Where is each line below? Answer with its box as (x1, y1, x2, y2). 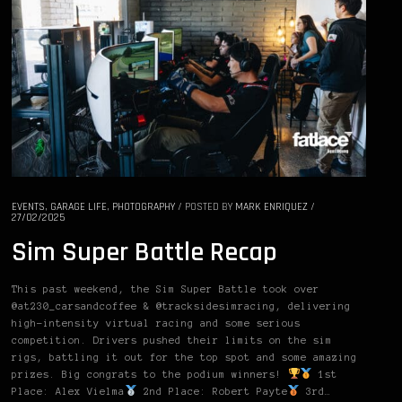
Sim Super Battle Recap (12, 235, 277, 270)
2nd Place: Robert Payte (136, 386, 288, 398)
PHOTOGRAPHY (112, 200, 175, 214)
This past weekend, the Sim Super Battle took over (12, 284, 319, 295)
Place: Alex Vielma (12, 386, 125, 398)
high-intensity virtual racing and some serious (12, 318, 301, 329)
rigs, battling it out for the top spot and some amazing (12, 352, 357, 363)
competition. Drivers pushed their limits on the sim (12, 335, 332, 346)
